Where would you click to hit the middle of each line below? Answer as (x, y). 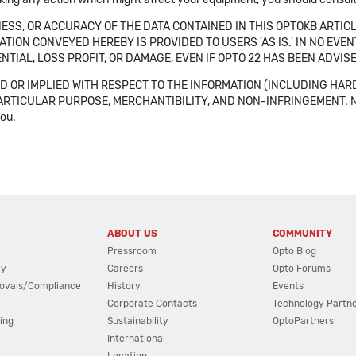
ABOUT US (132, 234)
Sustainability (137, 321)
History (124, 286)
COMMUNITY (303, 234)
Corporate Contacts (152, 304)
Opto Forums (302, 269)
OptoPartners (304, 321)
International (136, 339)
